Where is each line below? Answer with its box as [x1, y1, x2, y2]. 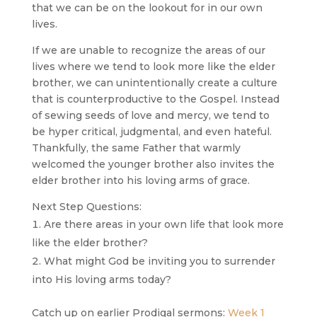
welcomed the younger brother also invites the [31, 158, 275, 171]
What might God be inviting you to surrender [43, 255, 275, 268]
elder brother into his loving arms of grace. [31, 174, 250, 188]
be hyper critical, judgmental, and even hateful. [31, 125, 272, 139]
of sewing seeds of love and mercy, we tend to [31, 109, 270, 122]
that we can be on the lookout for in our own [31, 1, 263, 15]
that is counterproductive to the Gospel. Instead [31, 93, 279, 106]
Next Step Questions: [31, 200, 142, 214]
